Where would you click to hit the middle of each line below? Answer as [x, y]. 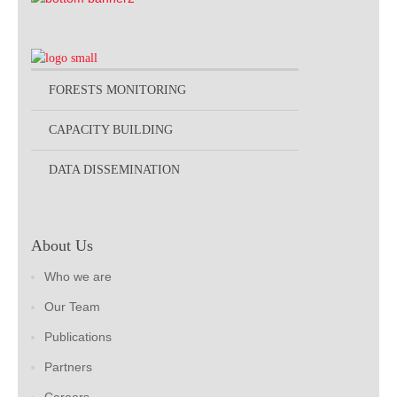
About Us [62, 246]
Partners [68, 367]
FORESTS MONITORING [117, 90]
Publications [78, 337]
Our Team [72, 307]
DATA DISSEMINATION [114, 170]
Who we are [78, 277]
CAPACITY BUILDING [111, 130]
